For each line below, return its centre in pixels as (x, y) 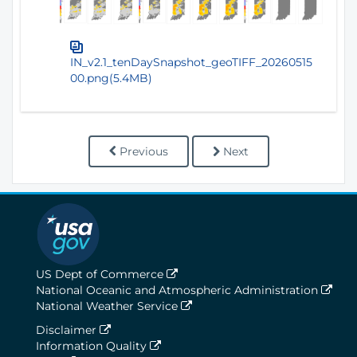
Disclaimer (68, 330)
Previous (143, 151)
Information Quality (93, 345)
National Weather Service (108, 306)
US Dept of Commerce (101, 274)
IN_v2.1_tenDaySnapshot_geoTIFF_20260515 (191, 62)
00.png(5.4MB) (111, 78)
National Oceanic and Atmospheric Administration (178, 290)
